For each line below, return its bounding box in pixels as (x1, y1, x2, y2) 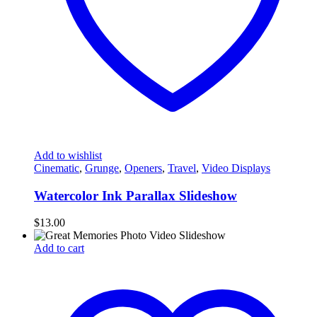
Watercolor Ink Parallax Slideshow (34, 188, 237, 203)
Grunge (85, 161, 119, 174)
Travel (168, 161, 196, 174)
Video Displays (202, 161, 270, 174)
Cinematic (34, 161, 79, 174)
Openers (125, 161, 162, 174)
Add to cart (34, 242, 84, 255)
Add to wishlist (34, 149, 102, 161)
